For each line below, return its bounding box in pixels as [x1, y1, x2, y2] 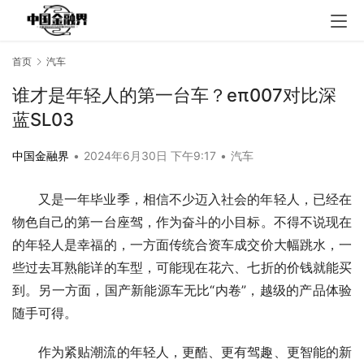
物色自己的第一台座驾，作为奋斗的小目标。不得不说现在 [12, 214, 352, 231]
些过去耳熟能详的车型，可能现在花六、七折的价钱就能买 [12, 259, 352, 276]
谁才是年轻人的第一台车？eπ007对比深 [12, 84, 336, 106]
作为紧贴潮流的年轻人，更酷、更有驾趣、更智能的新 [38, 344, 352, 361]
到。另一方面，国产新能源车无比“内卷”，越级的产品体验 [12, 282, 352, 299]
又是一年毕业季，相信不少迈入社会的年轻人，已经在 [38, 191, 352, 208]
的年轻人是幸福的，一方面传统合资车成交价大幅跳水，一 [12, 236, 352, 253]
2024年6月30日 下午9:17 [84, 149, 219, 163]
